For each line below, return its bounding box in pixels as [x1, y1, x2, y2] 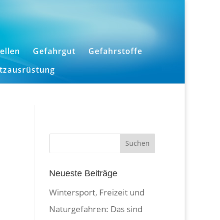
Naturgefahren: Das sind [49, 203, 143, 215]
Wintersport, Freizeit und [49, 186, 145, 198]
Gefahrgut [32, 46, 76, 56]
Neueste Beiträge [49, 168, 118, 178]
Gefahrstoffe [88, 46, 142, 56]
